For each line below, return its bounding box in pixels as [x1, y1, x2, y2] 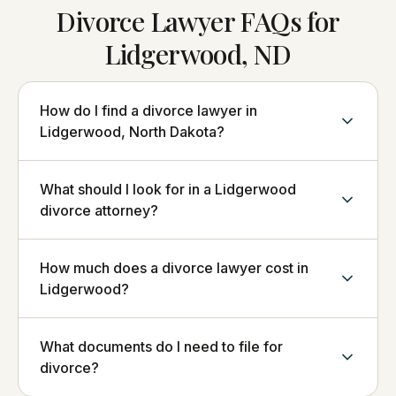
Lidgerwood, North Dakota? [40, 123, 225, 141]
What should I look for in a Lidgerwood [40, 180, 296, 198]
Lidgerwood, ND [104, 36, 292, 72]
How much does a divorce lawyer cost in [40, 259, 308, 277]
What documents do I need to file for [40, 338, 283, 355]
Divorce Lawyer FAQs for [56, 4, 340, 39]
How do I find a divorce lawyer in [40, 102, 257, 119]
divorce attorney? [40, 202, 158, 219]
